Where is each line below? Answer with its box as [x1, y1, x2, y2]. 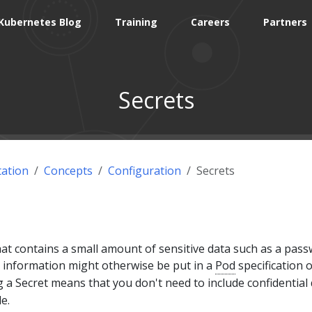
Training [115, 15, 158, 29]
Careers [191, 15, 231, 29]
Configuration [108, 162, 181, 178]
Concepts [44, 162, 93, 178]
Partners [263, 15, 308, 29]
